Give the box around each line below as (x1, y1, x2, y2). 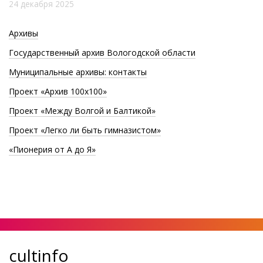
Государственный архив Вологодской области (9, 46, 195, 58)
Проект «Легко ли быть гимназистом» (9, 124, 161, 136)
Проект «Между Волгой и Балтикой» (9, 104, 156, 116)
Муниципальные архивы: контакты (9, 66, 147, 77)
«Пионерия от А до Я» (9, 143, 96, 155)
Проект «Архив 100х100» (9, 85, 107, 97)
